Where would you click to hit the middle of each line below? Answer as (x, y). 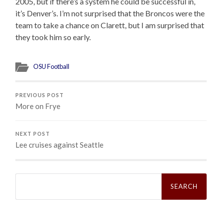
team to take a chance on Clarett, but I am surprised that (110, 25)
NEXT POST (33, 134)
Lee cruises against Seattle (60, 144)
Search (26, 176)
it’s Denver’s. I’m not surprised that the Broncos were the (110, 13)
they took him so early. (53, 37)
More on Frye (38, 106)
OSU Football (52, 66)
